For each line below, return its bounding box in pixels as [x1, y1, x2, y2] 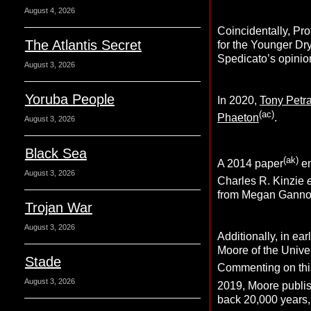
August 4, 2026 [24, 6, 75, 15]
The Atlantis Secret [24, 37, 142, 53]
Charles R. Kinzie [217, 175, 307, 187]
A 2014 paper [217, 157, 283, 169]
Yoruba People [24, 92, 115, 107]
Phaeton [217, 112, 259, 124]
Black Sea [24, 146, 87, 161]
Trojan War [24, 200, 92, 215]
